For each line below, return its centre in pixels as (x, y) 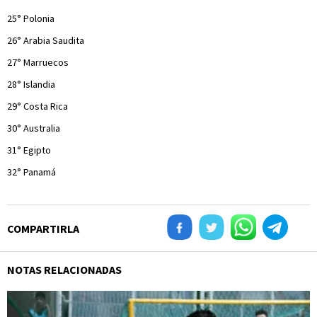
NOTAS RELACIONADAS (64, 270)
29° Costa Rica (38, 106)
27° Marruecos (38, 62)
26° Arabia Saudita (46, 40)
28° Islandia (31, 84)
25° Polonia (31, 18)
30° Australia (34, 128)
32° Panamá (31, 172)
